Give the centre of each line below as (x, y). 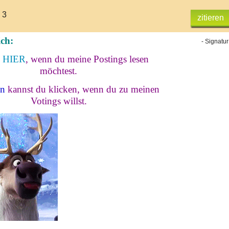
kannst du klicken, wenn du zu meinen (82, 89)
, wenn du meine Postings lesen (87, 59)
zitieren (211, 18)
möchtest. (59, 71)
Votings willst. (59, 101)
